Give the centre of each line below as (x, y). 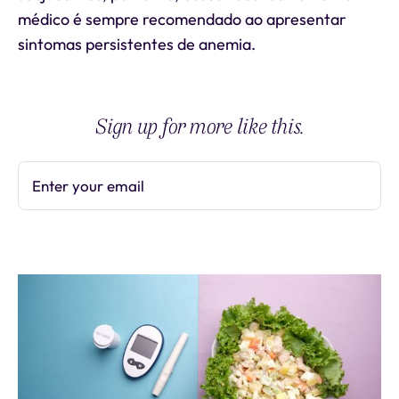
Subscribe (331, 185)
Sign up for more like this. (199, 126)
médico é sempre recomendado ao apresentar (182, 19)
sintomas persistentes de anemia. (137, 44)
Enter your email (88, 186)
